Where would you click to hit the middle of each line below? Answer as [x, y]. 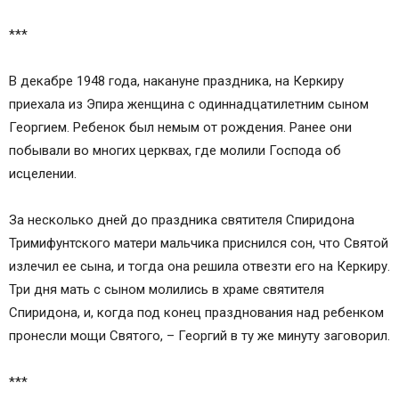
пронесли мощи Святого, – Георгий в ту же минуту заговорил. [199, 336]
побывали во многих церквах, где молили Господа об [175, 151]
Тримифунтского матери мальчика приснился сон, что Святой [199, 243]
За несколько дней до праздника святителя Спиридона [182, 220]
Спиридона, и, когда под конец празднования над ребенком [196, 313]
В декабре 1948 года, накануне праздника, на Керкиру [176, 81]
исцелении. [43, 174]
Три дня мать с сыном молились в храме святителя [167, 289]
